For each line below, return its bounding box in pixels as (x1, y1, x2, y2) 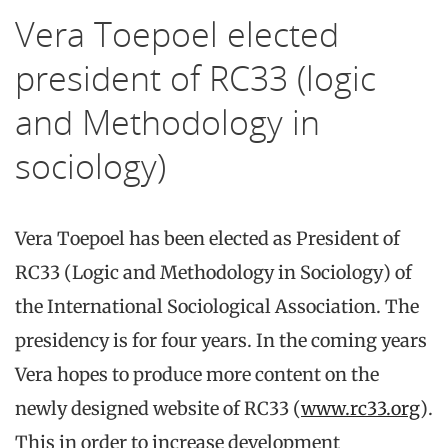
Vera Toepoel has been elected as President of (15, 226, 400, 250)
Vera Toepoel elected (15, 10, 339, 57)
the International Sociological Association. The (15, 294, 419, 318)
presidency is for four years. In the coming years (15, 328, 427, 352)
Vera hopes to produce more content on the (15, 362, 379, 386)
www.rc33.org (301, 396, 420, 420)
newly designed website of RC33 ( (15, 396, 301, 420)
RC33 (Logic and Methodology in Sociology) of (15, 260, 412, 284)
